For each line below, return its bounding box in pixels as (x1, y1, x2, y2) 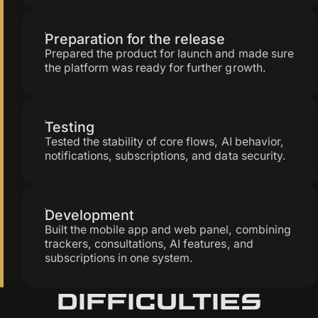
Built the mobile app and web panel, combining (44, 222, 291, 236)
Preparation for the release (44, 30, 225, 48)
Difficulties (56, 288, 262, 314)
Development (44, 206, 134, 224)
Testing (44, 118, 94, 136)
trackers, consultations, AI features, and (44, 236, 253, 251)
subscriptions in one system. (44, 251, 194, 265)
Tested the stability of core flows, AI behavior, (44, 134, 284, 148)
